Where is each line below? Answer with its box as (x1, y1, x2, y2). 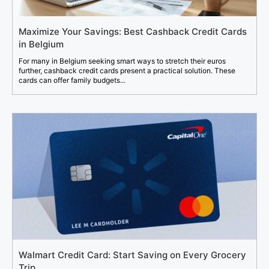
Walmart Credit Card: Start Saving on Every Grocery (19, 249, 246, 261)
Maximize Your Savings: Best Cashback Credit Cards (19, 26, 247, 38)
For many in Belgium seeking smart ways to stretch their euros (19, 56, 226, 66)
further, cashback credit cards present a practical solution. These (19, 66, 235, 76)
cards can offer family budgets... (19, 76, 125, 85)
